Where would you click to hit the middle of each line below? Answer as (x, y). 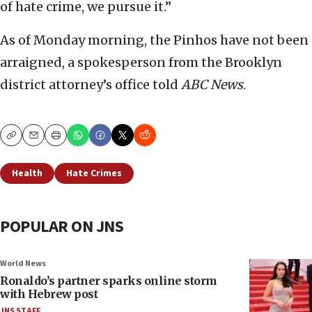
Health (27, 174)
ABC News (212, 85)
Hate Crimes (94, 174)
